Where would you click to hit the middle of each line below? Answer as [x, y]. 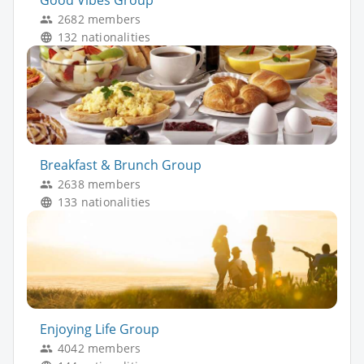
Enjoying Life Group [100, 329]
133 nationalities [104, 201]
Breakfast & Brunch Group [121, 165]
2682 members [100, 19]
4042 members [100, 349]
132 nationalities [104, 37]
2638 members [100, 184]
